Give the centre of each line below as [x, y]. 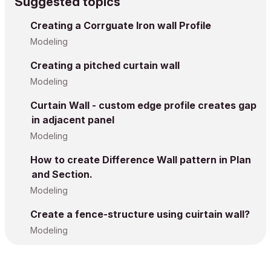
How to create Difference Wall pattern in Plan [141, 160]
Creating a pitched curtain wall [105, 65]
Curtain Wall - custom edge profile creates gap [143, 105]
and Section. [62, 174]
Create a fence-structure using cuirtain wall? [140, 214]
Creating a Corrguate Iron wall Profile [121, 25]
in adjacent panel [73, 120]
